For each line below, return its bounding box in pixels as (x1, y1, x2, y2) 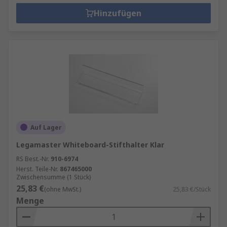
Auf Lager (30, 123, 62, 132)
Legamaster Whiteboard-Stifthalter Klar (16, 139, 164, 149)
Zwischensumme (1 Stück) (16, 172, 91, 181)
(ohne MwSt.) (44, 184, 81, 194)
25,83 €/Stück (173, 184, 211, 194)
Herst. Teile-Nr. (16, 164, 58, 173)
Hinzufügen (94, 7, 141, 19)
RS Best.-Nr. (16, 154, 49, 163)
